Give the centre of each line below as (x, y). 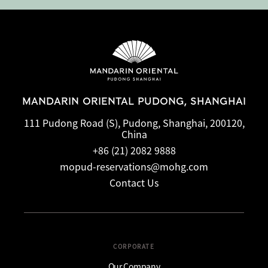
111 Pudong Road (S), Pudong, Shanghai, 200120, (134, 122)
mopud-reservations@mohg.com (134, 166)
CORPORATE (134, 246)
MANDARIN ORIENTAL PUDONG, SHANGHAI (134, 101)
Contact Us (134, 182)
